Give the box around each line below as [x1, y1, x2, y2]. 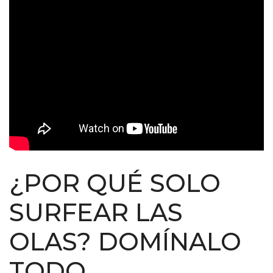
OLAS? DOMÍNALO [9, 227, 241, 257]
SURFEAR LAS [9, 197, 183, 228]
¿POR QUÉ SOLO [9, 168, 221, 199]
